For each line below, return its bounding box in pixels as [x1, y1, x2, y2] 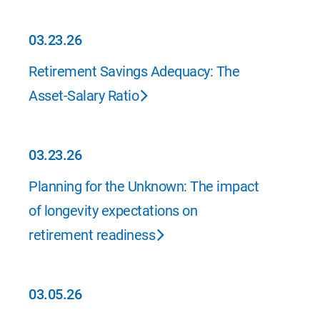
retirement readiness [29, 226, 155, 244]
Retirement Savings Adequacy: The [29, 63, 239, 80]
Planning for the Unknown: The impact [29, 178, 259, 195]
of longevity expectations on [29, 202, 197, 219]
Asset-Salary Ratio [29, 87, 139, 104]
